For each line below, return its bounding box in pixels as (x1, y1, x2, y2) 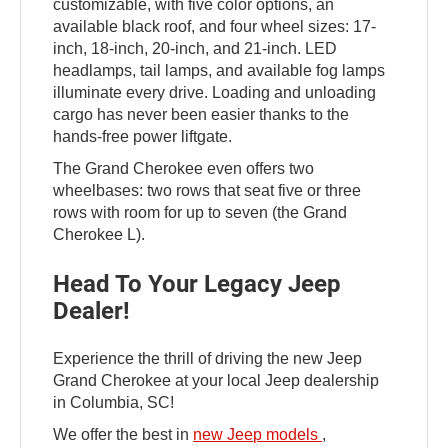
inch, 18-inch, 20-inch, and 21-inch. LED (53, 40, 338, 58)
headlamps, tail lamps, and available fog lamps (53, 62, 386, 80)
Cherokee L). (53, 226, 146, 244)
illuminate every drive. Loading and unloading (53, 84, 377, 102)
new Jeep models (193, 426, 323, 444)
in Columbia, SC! (53, 394, 175, 412)
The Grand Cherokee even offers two (53, 160, 315, 178)
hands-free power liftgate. (53, 128, 233, 146)
